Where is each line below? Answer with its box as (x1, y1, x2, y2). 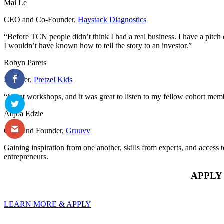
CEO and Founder (4, 126, 62, 135)
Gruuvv (66, 126, 90, 135)
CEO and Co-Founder (4, 15, 74, 24)
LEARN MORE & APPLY (4, 200, 91, 209)
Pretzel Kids (34, 75, 72, 84)
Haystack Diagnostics (78, 15, 146, 24)
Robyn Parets (4, 58, 46, 67)
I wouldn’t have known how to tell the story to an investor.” (4, 41, 192, 50)
